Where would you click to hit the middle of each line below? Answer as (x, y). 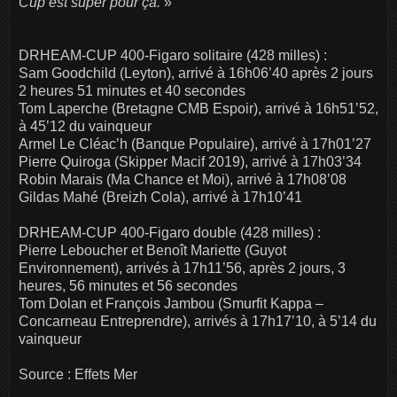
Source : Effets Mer (78, 374)
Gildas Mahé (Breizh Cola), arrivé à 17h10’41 (160, 197)
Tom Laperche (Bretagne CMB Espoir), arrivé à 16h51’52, (198, 108)
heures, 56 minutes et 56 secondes (128, 285)
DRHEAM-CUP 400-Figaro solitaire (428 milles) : (173, 55)
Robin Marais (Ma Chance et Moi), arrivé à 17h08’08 (183, 179)
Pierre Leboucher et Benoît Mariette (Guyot (152, 250)
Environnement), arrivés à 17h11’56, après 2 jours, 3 (182, 268)
